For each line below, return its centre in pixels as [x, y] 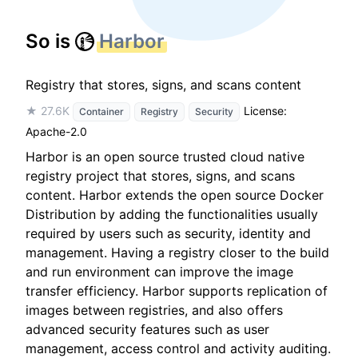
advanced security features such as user [147, 329]
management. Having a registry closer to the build [177, 253]
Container [101, 111]
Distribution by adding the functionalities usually [172, 214]
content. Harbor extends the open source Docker [175, 195]
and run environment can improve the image [159, 272]
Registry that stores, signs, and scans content [163, 85]
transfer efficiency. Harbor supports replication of [177, 291]
